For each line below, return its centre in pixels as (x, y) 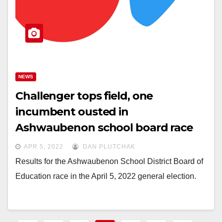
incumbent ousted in (72, 112)
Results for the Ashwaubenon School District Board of (109, 161)
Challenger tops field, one (84, 96)
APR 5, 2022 (44, 147)
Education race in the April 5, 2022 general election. (106, 176)
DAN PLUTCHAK (108, 147)
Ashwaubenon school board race (104, 128)
